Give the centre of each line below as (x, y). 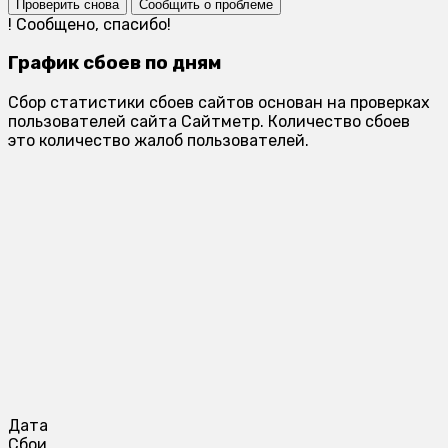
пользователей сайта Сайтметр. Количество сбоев (209, 122)
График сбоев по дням (114, 63)
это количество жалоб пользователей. (158, 141)
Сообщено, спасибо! (91, 24)
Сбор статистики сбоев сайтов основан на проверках (219, 103)
